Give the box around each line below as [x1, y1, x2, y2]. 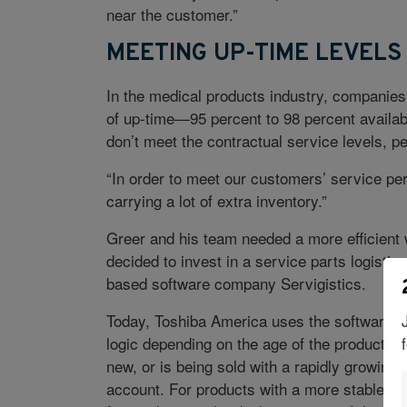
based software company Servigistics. [105, 272, 366, 295]
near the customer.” [105, 3, 238, 26]
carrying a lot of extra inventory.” [105, 189, 327, 213]
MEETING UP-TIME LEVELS [105, 39, 402, 70]
